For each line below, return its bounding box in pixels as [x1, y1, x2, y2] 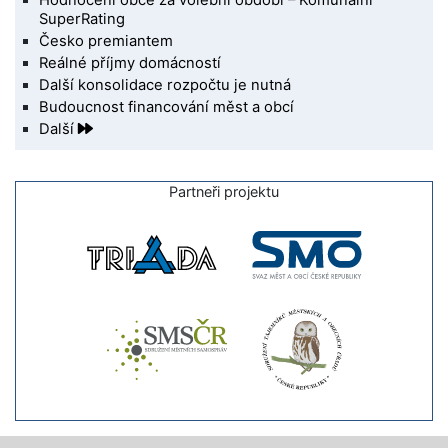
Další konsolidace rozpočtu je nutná [39, 75, 292, 94]
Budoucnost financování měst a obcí [39, 97, 295, 116]
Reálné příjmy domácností [39, 54, 222, 73]
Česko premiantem [39, 32, 174, 51]
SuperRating [39, 10, 126, 29]
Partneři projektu [169, 182, 279, 200]
